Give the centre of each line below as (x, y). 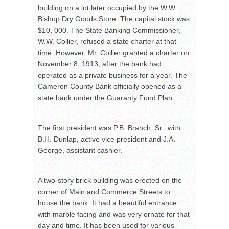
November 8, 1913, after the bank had (100, 64)
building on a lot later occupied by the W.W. (107, 8)
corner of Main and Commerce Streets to (104, 192)
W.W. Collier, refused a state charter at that (107, 42)
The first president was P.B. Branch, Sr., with (109, 128)
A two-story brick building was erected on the (110, 181)
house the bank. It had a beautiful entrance (107, 203)
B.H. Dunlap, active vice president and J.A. (107, 139)
